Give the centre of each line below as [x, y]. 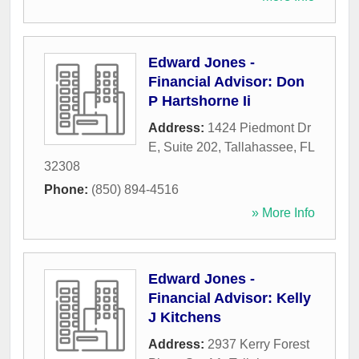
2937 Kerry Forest [258, 345]
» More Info [283, 213]
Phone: [68, 190]
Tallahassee [259, 147]
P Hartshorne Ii [200, 101]
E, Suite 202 [183, 147]
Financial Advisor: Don [226, 82]
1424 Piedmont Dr [259, 128]
